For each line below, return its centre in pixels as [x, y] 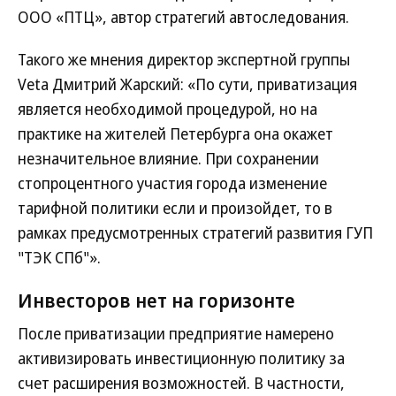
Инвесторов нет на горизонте [156, 300]
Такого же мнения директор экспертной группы [184, 59]
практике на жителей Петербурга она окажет [175, 133]
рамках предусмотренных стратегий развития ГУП [195, 232]
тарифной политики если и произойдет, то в [175, 208]
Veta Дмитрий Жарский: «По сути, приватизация [187, 84]
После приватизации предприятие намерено [176, 333]
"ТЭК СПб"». [59, 257]
